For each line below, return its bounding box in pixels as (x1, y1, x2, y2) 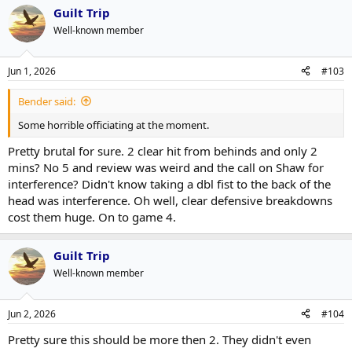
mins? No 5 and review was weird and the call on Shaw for (8, 159, 324, 175)
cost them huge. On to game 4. (8, 209, 176, 225)
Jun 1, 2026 (8, 64, 56, 78)
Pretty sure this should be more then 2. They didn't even (8, 331, 311, 347)
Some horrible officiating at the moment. (18, 117, 209, 132)
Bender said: (18, 93, 75, 108)
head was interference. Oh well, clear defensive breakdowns (8, 192, 332, 208)
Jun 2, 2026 (8, 306, 56, 321)
